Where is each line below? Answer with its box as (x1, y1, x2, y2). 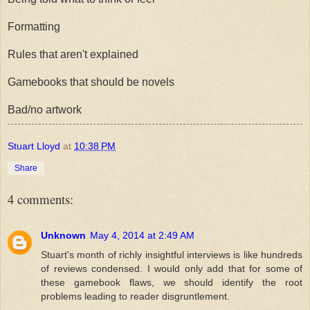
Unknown (41, 229, 86, 241)
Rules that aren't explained (8, 48, 138, 60)
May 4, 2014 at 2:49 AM (90, 229, 194, 241)
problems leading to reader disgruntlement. (41, 290, 230, 302)
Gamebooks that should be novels (8, 75, 174, 88)
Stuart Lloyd (8, 140, 60, 152)
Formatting (8, 20, 60, 33)
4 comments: (8, 190, 73, 208)
